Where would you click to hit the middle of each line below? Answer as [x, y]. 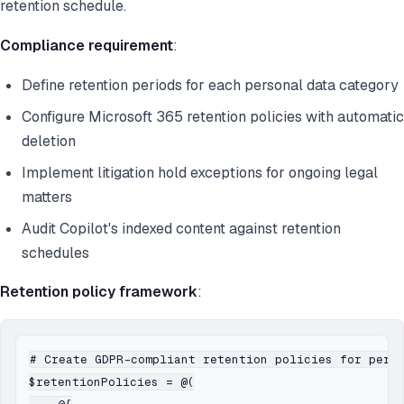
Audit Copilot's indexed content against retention [181, 229]
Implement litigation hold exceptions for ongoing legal [200, 173]
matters [47, 197]
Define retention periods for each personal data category [210, 86]
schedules [55, 253]
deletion [49, 142]
